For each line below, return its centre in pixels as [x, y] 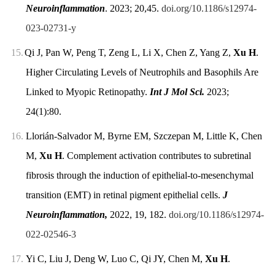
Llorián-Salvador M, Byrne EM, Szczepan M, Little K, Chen [144, 136]
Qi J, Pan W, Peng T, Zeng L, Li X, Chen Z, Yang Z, [129, 52]
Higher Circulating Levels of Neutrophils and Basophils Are [142, 72]
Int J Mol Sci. [177, 91]
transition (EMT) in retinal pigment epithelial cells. [124, 195]
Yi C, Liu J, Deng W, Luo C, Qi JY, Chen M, [115, 258]
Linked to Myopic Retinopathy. [87, 91]
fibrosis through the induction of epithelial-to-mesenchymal [139, 175]
